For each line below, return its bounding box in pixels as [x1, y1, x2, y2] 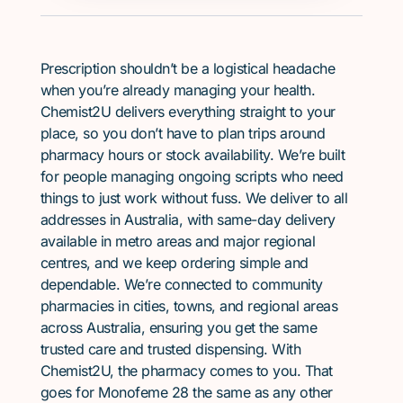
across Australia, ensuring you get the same [40, 318, 318, 336]
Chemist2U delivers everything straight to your [40, 102, 336, 121]
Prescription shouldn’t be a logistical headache [40, 58, 336, 77]
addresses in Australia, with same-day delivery [40, 210, 336, 228]
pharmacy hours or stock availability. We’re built [40, 145, 345, 164]
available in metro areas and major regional [40, 231, 316, 250]
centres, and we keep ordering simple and [40, 253, 309, 272]
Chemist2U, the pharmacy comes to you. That [40, 361, 333, 380]
